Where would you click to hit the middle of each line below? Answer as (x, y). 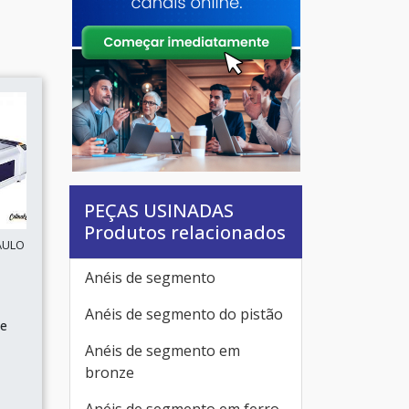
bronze (110, 372)
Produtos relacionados (185, 232)
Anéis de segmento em (163, 351)
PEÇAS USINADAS (159, 210)
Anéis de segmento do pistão (184, 314)
